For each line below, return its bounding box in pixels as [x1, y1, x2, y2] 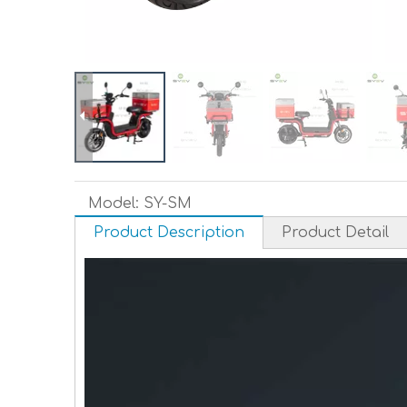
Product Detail [282, 224, 389, 241]
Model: [88, 195, 139, 212]
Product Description [94, 224, 244, 241]
